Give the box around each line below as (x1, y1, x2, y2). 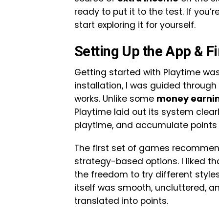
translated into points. (74, 195, 168, 207)
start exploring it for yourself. (74, 19, 196, 31)
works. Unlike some (74, 93, 156, 105)
